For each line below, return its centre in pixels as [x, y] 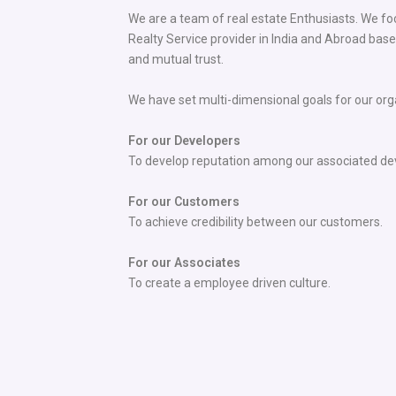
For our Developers [184, 141]
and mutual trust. [175, 60]
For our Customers [183, 202]
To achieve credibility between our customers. [255, 222]
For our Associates [184, 263]
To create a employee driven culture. [229, 283]
